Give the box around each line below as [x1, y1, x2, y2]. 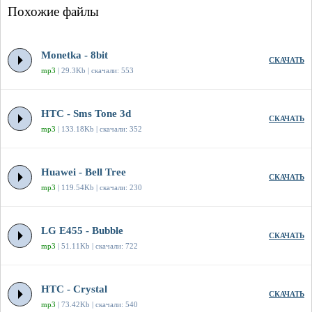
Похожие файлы [8, 4, 99, 19]
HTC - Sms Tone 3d [41, 108, 131, 120]
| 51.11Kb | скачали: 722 [56, 242, 138, 251]
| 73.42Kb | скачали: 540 [56, 300, 138, 309]
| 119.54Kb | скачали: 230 [56, 183, 142, 192]
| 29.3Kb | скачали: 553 [56, 66, 134, 75]
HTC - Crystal [41, 283, 107, 295]
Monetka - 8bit [41, 49, 108, 61]
